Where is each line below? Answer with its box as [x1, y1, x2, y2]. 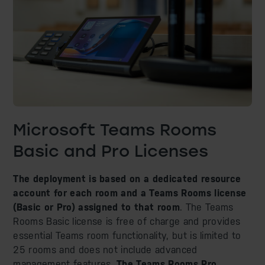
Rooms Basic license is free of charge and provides [13, 215, 241, 227]
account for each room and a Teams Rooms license [13, 187, 247, 199]
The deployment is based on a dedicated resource [13, 173, 241, 185]
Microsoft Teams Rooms [13, 118, 217, 140]
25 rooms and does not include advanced [13, 244, 198, 256]
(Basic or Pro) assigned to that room [13, 201, 180, 213]
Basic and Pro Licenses [13, 140, 209, 161]
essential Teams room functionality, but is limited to [13, 230, 241, 241]
